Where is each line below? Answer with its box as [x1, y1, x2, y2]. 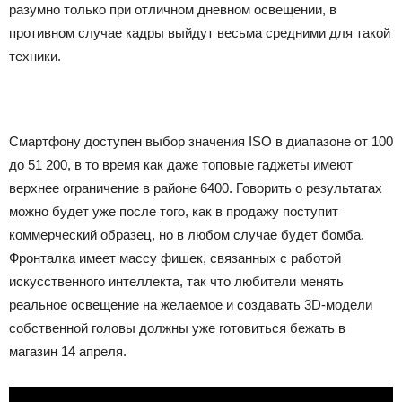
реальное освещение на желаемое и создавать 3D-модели [9, 297, 372, 312]
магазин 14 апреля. [9, 344, 127, 359]
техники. [9, 48, 61, 64]
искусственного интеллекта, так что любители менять [9, 274, 344, 289]
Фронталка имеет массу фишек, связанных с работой [9, 250, 341, 266]
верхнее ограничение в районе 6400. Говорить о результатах [9, 180, 382, 196]
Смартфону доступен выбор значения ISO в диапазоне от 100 [9, 134, 393, 149]
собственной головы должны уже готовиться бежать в [9, 320, 345, 336]
